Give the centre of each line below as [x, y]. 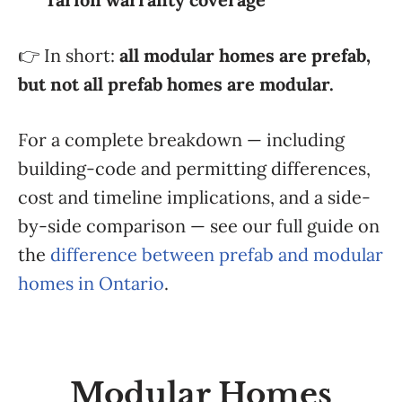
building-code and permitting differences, [194, 168]
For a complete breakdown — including [181, 140]
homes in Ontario [91, 283]
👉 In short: [69, 55]
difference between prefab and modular [217, 254]
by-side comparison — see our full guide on [199, 226]
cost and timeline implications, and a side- [194, 197]
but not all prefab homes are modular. [176, 84]
